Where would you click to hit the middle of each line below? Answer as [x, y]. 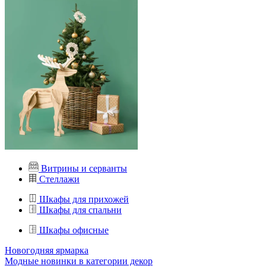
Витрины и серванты [84, 168]
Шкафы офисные [74, 230]
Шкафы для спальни [80, 210]
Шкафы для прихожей [84, 199]
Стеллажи [59, 179]
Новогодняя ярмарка [47, 250]
